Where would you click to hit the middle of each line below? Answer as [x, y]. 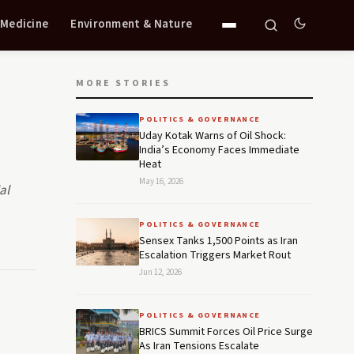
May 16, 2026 [161, 181]
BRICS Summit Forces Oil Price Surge [226, 332]
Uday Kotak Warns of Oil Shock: [213, 136]
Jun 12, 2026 [160, 272]
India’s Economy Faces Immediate [219, 150]
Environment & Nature [132, 24]
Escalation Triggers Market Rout [215, 255]
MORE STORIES [123, 83]
